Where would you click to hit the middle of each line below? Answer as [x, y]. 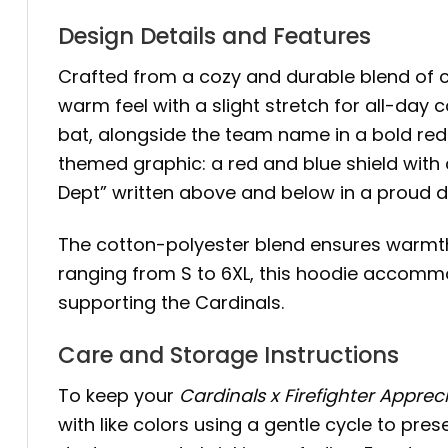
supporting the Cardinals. [171, 303]
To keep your [118, 395]
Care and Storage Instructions [228, 354]
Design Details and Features [214, 35]
